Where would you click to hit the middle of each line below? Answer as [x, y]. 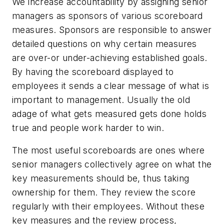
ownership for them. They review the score [104, 192]
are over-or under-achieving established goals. [110, 57]
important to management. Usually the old [101, 99]
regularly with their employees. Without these [108, 206]
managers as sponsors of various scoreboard [107, 15]
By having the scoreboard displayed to [93, 71]
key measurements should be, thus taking [101, 178]
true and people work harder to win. [88, 127]
